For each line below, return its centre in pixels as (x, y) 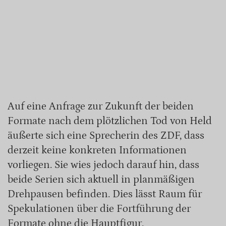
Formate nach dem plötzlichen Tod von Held (110, 121)
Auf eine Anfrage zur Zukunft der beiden (101, 106)
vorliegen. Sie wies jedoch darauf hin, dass (103, 165)
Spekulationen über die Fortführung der (99, 209)
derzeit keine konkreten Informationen (97, 150)
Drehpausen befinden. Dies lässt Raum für (105, 194)
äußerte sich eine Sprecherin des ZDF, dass (106, 135)
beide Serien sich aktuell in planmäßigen (101, 179)
